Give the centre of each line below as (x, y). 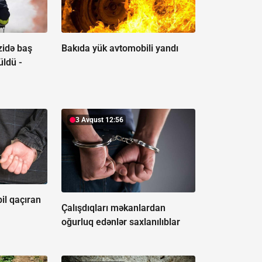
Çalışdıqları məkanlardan (113, 208)
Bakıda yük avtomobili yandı (120, 48)
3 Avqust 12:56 (99, 120)
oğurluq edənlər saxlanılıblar (120, 222)
